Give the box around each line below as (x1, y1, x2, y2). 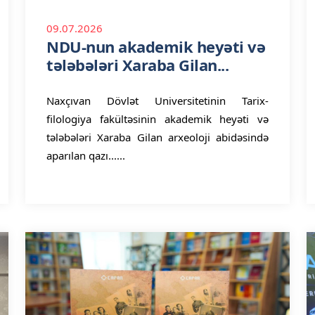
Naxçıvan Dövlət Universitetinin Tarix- (46, 94, 269, 108)
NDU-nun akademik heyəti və (46, 36, 265, 57)
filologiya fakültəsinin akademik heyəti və (46, 112, 269, 126)
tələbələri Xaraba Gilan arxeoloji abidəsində (46, 130, 269, 144)
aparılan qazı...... (46, 148, 125, 162)
